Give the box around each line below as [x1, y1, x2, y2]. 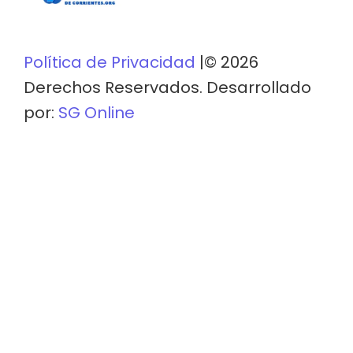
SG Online [58, 101, 135, 124]
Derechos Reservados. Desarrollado [24, 76, 311, 98]
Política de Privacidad [24, 50, 195, 73]
